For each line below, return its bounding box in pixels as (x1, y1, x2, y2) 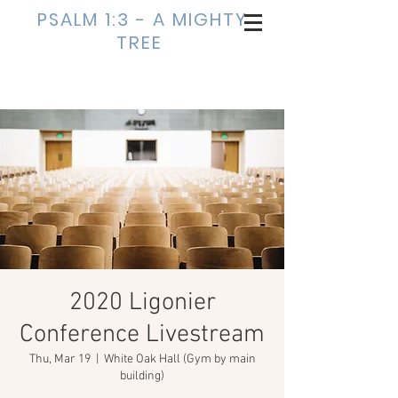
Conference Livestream (20, 320, 265, 350)
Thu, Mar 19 (28, 352, 91, 367)
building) (120, 369, 164, 384)
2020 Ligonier (68, 288, 216, 318)
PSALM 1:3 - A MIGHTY (36, 7, 248, 32)
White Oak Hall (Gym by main (103, 352, 256, 367)
